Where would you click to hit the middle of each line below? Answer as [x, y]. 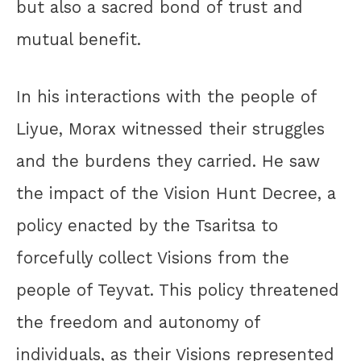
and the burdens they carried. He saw [168, 162]
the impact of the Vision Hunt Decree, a [176, 194]
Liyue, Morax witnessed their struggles [170, 129]
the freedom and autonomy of [138, 323]
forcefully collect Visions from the [153, 258]
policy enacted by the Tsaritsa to [147, 226]
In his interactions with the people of [166, 97]
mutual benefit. [79, 40]
